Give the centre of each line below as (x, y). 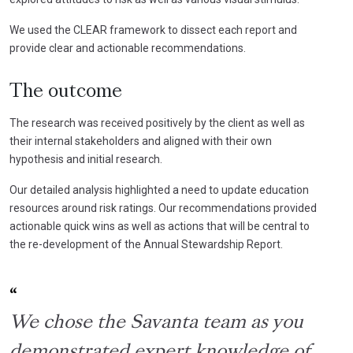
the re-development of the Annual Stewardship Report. (146, 244)
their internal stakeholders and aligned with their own (141, 141)
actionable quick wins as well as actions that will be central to (160, 226)
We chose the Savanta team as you (156, 323)
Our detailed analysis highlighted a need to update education (159, 190)
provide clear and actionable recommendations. (128, 48)
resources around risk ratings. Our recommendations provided (163, 208)
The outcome (66, 92)
